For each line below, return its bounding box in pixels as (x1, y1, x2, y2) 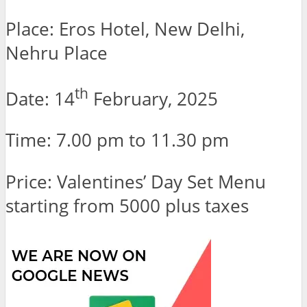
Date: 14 (5, 86, 75, 111)
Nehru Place (5, 41, 108, 66)
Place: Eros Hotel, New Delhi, (5, 17, 245, 42)
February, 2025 (88, 86, 218, 111)
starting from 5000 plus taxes (5, 193, 249, 218)
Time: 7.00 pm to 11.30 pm (5, 128, 229, 153)
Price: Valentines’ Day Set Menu (5, 169, 266, 194)
